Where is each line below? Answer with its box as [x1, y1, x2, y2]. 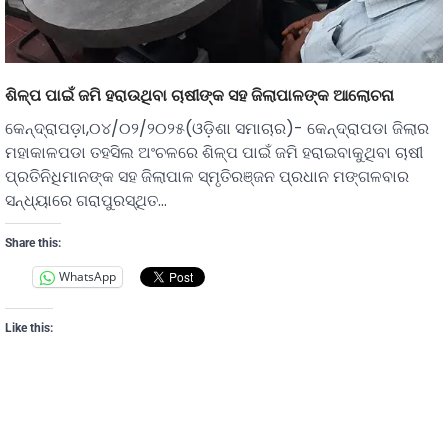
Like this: [5, 320, 53, 335]
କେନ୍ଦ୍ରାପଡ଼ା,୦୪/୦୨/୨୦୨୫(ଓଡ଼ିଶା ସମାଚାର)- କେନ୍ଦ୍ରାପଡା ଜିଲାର [5, 116, 429, 140]
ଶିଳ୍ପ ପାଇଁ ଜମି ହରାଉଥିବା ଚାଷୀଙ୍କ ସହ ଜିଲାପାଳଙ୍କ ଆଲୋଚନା [5, 84, 394, 105]
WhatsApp [59, 268, 116, 286]
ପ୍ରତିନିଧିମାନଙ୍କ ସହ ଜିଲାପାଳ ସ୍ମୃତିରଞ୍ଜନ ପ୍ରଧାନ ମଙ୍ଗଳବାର [5, 164, 409, 188]
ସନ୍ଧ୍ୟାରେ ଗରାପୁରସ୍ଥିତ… [5, 188, 167, 212]
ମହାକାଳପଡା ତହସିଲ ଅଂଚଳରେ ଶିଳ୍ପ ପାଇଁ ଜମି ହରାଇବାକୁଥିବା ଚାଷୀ [5, 140, 423, 164]
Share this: [5, 235, 61, 250]
